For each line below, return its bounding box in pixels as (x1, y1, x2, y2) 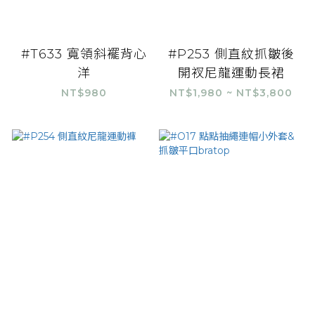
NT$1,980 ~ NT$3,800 (169, 86, 292, 99)
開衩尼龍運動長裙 (177, 65, 285, 81)
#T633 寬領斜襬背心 (21, 46, 147, 62)
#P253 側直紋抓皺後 (167, 46, 295, 62)
